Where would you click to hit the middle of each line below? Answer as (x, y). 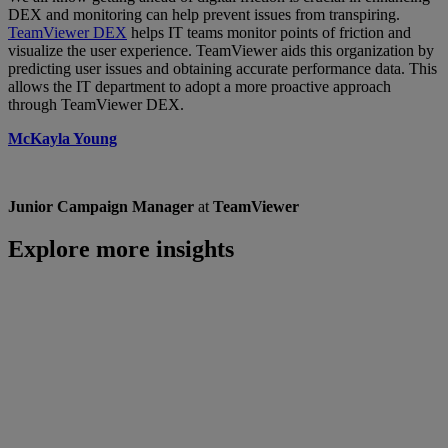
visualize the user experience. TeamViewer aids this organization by (221, 51)
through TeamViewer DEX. (96, 105)
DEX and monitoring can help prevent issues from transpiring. (204, 15)
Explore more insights (121, 248)
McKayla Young (62, 139)
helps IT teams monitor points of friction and (269, 33)
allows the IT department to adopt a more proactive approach (199, 87)
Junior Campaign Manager (103, 207)
